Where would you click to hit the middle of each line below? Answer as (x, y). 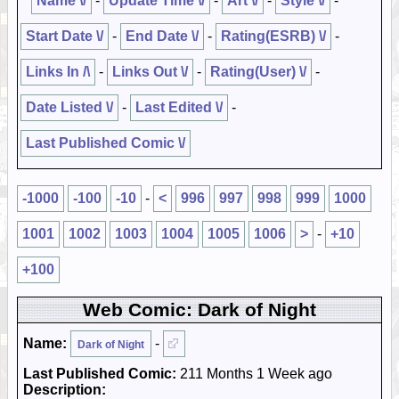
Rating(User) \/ (258, 72)
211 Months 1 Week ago (254, 374)
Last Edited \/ (179, 107)
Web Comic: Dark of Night (199, 309)
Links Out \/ (150, 72)
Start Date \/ (65, 36)
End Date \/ (162, 36)
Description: (65, 390)
